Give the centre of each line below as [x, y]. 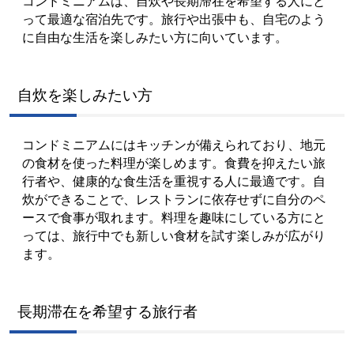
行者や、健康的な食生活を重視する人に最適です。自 [174, 181]
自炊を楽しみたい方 [85, 94]
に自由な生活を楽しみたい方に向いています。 [155, 37]
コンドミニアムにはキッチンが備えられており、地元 [174, 144]
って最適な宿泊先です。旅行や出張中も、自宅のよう [174, 19]
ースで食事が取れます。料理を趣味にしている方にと [174, 217]
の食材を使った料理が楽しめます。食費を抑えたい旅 [174, 162]
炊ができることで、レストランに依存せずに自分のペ [174, 199]
